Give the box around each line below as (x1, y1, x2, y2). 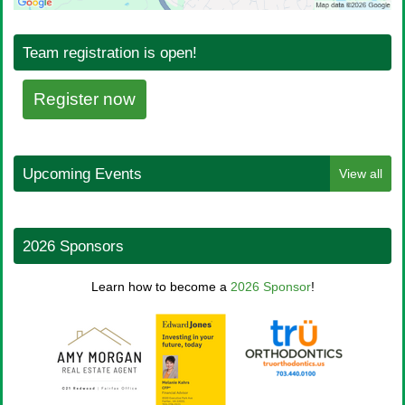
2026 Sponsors (23, 237, 124, 256)
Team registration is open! (23, 43, 197, 62)
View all (339, 166, 382, 182)
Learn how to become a (90, 279, 231, 295)
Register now (33, 89, 136, 109)
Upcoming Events (23, 165, 142, 184)
